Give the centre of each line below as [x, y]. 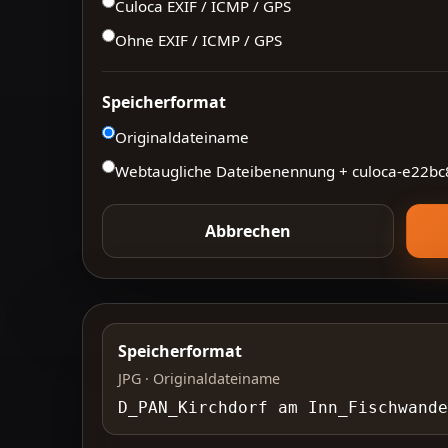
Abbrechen [248, 231]
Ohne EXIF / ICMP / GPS [199, 40]
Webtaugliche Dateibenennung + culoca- [259, 171]
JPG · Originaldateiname [198, 379]
